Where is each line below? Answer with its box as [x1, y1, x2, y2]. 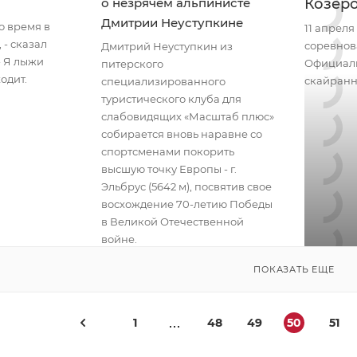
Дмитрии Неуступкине [100, 15, 243, 30]
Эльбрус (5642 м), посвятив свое [100, 180, 272, 193]
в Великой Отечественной [100, 215, 244, 228]
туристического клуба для [100, 92, 241, 105]
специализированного [100, 75, 226, 88]
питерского [100, 57, 163, 70]
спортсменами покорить [100, 145, 234, 158]
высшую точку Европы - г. [100, 163, 237, 175]
